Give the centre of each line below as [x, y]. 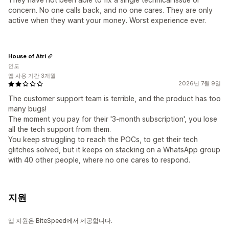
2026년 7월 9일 [200, 84]
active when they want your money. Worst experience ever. [107, 20]
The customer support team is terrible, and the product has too [114, 99]
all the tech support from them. [60, 129]
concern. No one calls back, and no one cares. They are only [110, 10]
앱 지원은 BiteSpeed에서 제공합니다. [60, 221]
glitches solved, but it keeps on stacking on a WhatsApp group [114, 150]
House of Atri [27, 56]
